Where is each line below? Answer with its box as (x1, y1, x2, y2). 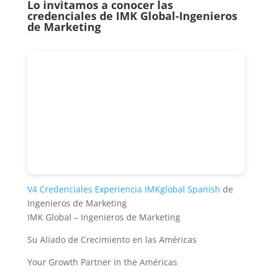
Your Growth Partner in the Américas (27, 256, 177, 268)
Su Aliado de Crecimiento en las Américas (27, 233, 197, 245)
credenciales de (27, 8, 116, 23)
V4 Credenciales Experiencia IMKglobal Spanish (27, 183, 220, 195)
